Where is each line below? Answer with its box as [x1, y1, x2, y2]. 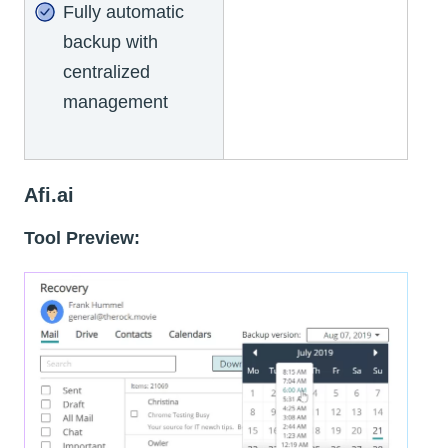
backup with [63, 32, 158, 53]
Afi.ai [24, 184, 74, 207]
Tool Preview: [24, 228, 140, 249]
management [63, 92, 168, 113]
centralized [63, 62, 150, 83]
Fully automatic [63, 2, 184, 23]
